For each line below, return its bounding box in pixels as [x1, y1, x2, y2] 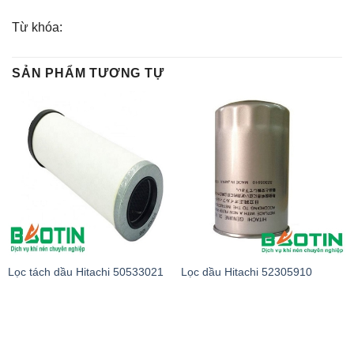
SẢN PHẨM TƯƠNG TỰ [12, 66, 164, 81]
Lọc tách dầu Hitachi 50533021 [8, 266, 164, 279]
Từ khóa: [12, 21, 62, 35]
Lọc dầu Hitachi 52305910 [181, 266, 312, 279]
